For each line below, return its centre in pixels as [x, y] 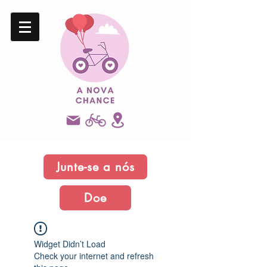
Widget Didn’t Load [70, 244]
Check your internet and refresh [94, 256]
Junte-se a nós [95, 167]
